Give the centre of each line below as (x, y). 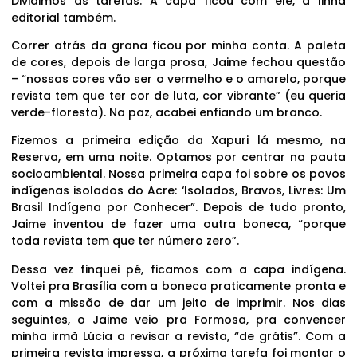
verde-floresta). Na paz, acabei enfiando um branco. (167, 113)
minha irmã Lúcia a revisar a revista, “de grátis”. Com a (178, 336)
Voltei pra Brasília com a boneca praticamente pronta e (178, 286)
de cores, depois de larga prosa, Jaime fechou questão (178, 63)
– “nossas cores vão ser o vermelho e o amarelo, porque (178, 79)
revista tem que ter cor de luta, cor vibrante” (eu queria (178, 96)
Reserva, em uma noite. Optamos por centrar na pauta (178, 157)
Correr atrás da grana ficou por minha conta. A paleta (178, 46)
